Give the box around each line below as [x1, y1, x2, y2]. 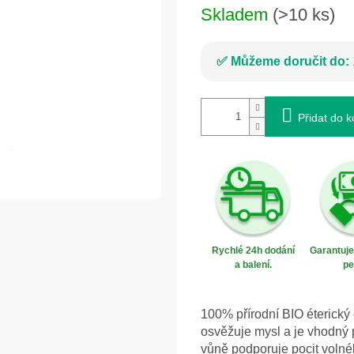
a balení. [234, 259, 272, 271]
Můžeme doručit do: [231, 55, 349, 69]
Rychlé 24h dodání [211, 245, 295, 257]
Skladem [201, 5, 273, 25]
